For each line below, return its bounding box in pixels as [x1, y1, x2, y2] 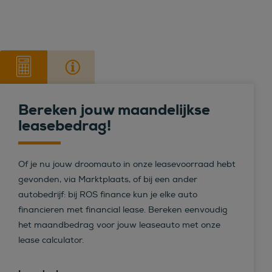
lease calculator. [18, 234, 84, 245]
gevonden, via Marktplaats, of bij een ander [18, 174, 197, 185]
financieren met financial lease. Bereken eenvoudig [18, 204, 228, 215]
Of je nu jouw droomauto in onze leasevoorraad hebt [18, 158, 236, 169]
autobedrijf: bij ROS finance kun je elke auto [18, 189, 197, 200]
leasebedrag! [18, 115, 111, 135]
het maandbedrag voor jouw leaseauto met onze [18, 219, 220, 230]
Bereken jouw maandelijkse [18, 100, 210, 120]
